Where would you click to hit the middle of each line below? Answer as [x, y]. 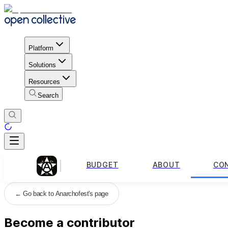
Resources [44, 81]
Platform [41, 48]
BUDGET [102, 165]
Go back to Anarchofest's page [66, 193]
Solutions [42, 65]
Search [48, 95]
